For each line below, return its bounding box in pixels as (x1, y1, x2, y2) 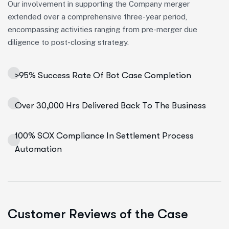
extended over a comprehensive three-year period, (8, 12, 187, 21)
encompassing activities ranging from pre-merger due (8, 25, 197, 34)
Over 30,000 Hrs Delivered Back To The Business (15, 101, 206, 110)
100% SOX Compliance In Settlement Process (15, 131, 194, 141)
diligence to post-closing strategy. (8, 38, 129, 47)
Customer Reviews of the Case (8, 207, 188, 221)
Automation (15, 144, 62, 154)
